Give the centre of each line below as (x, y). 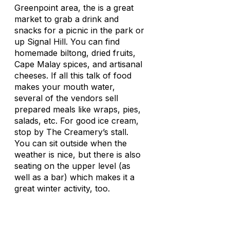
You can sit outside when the (71, 143)
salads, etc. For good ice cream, (76, 121)
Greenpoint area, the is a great (74, 8)
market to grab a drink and (66, 19)
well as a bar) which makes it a (74, 177)
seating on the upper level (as (72, 166)
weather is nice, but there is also (78, 155)
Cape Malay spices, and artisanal (78, 64)
